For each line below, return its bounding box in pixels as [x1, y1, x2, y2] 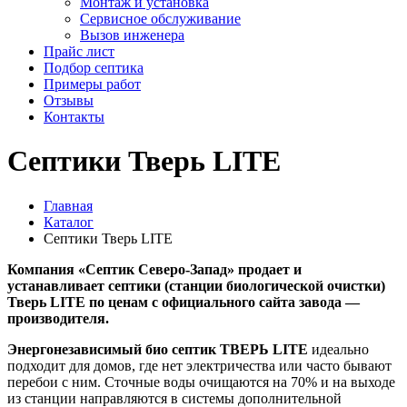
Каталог [44, 213, 94, 230]
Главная [44, 197, 93, 213]
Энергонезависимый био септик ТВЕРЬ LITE [7, 341, 308, 357]
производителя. [7, 310, 109, 326]
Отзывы [44, 93, 94, 108]
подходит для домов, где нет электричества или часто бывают [7, 357, 392, 373]
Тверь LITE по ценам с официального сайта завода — [7, 293, 360, 310]
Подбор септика [44, 60, 144, 75]
